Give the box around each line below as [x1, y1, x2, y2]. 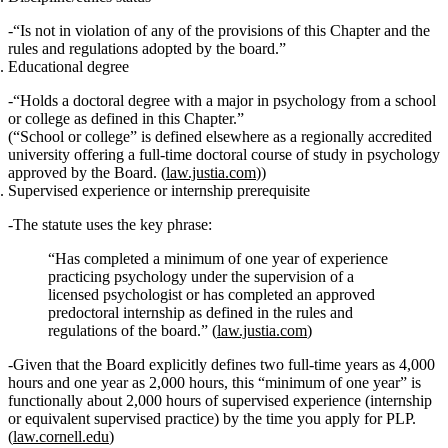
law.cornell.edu [13, 428, 109, 446]
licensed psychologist [48, 286, 182, 304]
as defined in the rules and [185, 304, 353, 322]
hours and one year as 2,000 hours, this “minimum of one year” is [8, 374, 421, 392]
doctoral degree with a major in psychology [73, 92, 346, 110]
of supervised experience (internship [201, 392, 432, 410]
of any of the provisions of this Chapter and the [130, 22, 430, 40]
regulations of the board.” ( [48, 322, 217, 340]
